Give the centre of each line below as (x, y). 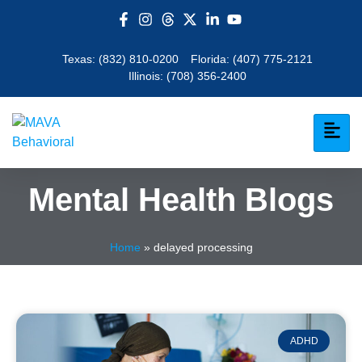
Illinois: (147, 76)
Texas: (80, 59)
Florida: (211, 59)
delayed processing (203, 248)
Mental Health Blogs (181, 200)
